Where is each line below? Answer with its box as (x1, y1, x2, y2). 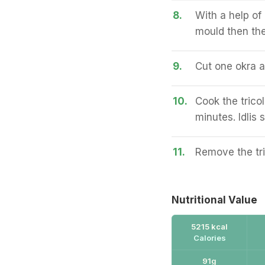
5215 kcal (191, 221, 228, 231)
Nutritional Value (171, 193, 257, 206)
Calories (193, 232, 226, 243)
